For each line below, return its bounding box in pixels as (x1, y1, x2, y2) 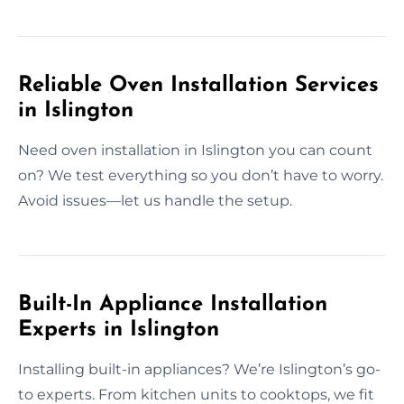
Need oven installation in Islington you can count (18, 141, 372, 159)
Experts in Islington (18, 318, 219, 341)
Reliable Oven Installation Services (18, 74, 379, 96)
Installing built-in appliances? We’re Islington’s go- (18, 360, 381, 378)
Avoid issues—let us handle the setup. (18, 191, 292, 209)
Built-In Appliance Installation (18, 293, 327, 316)
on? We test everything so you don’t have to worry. (18, 166, 383, 184)
